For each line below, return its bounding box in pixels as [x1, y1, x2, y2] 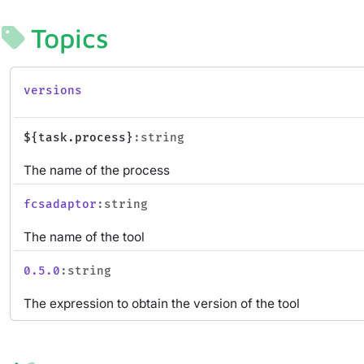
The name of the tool [24, 228, 145, 245]
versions [24, 83, 82, 97]
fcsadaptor [24, 197, 97, 211]
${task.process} [24, 130, 133, 145]
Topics [30, 21, 109, 54]
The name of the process [24, 162, 170, 178]
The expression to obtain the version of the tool [24, 295, 300, 311]
